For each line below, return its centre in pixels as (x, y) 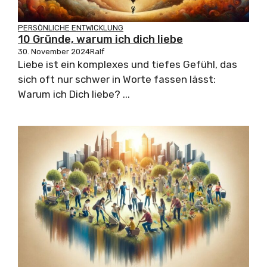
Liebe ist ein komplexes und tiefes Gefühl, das (128, 65)
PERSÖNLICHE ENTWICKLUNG (71, 28)
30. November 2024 (54, 52)
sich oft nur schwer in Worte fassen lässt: (117, 80)
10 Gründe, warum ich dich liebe (100, 40)
